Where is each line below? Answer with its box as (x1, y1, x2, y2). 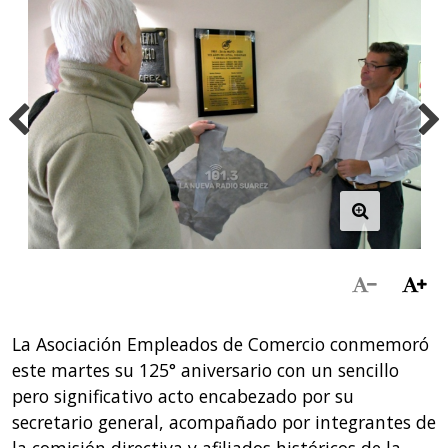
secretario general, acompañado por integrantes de (11, 410, 436, 435)
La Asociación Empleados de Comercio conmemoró (11, 332, 429, 357)
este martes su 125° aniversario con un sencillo (11, 358, 399, 383)
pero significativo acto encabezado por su (11, 384, 354, 409)
